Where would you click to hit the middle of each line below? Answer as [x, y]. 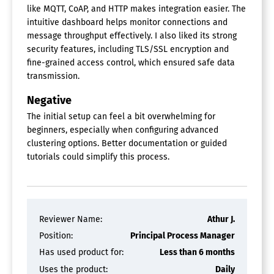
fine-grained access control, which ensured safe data [131, 62]
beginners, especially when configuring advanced [123, 130]
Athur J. [221, 219]
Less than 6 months [197, 253]
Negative [49, 100]
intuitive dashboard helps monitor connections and [127, 22]
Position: [56, 236]
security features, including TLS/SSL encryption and [128, 49]
